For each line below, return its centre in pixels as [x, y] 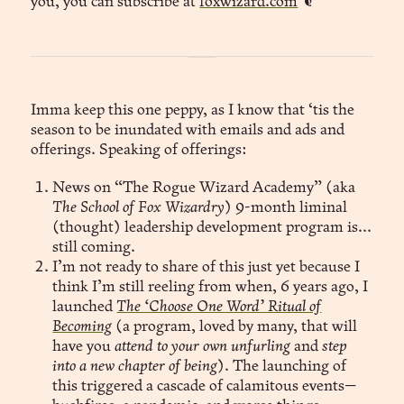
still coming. [94, 247]
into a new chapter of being [135, 366]
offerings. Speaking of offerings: [139, 150]
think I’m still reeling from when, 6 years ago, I [211, 287]
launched [85, 307]
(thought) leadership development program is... [212, 227]
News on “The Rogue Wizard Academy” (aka [204, 188]
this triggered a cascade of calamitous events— [205, 386]
